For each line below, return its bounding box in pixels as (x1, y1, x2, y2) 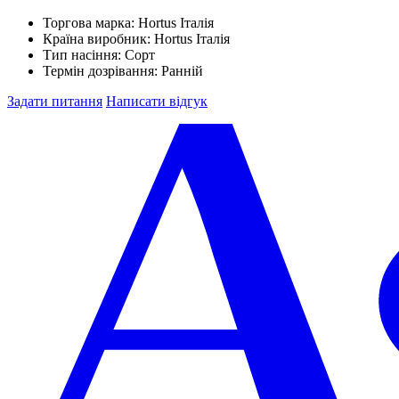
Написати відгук (106, 93, 208, 109)
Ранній (161, 62, 203, 78)
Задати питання (7, 93, 102, 109)
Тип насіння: (43, 46, 125, 62)
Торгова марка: (43, 14, 138, 30)
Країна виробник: (43, 30, 154, 46)
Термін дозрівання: (43, 62, 161, 78)
